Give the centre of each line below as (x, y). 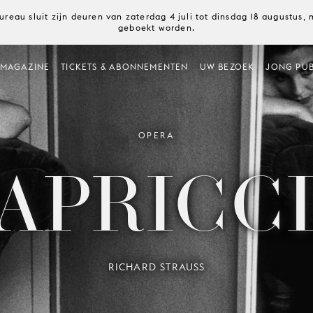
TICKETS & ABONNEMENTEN (125, 67)
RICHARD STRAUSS (156, 267)
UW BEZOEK (227, 67)
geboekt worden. (156, 28)
